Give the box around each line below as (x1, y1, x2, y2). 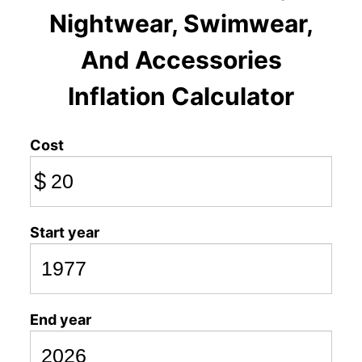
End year (30, 311, 91, 328)
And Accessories (80, 45, 282, 74)
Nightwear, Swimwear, (48, 9, 314, 38)
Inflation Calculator (68, 82, 294, 111)
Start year (30, 224, 99, 241)
